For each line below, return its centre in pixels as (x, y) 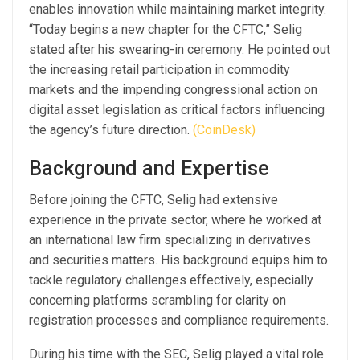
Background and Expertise (149, 168)
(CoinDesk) (224, 129)
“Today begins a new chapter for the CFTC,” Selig (166, 29)
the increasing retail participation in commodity (160, 69)
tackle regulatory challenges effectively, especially (171, 280)
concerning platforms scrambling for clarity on (157, 300)
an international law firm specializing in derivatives (170, 239)
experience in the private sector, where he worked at (175, 219)
